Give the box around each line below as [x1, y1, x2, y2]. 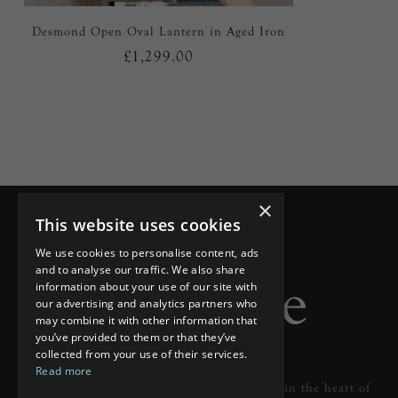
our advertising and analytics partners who [36, 296, 258, 311]
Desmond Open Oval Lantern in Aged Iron [31, 23, 285, 39]
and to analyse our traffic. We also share [36, 262, 246, 277]
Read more [36, 363, 92, 378]
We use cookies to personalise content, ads [36, 245, 259, 260]
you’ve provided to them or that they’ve [36, 330, 237, 345]
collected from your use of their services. [36, 346, 248, 362]
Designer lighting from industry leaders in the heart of [49, 379, 371, 395]
